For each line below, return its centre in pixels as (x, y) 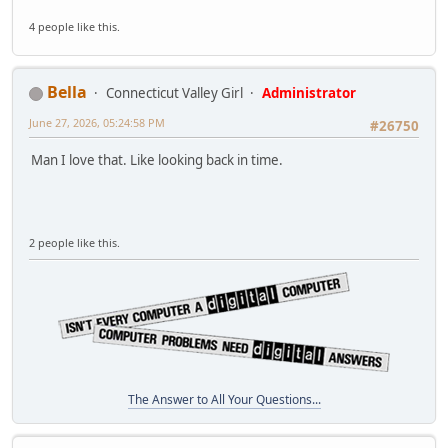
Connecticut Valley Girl (174, 92)
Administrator (309, 92)
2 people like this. (74, 242)
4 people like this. (74, 26)
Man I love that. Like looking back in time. (157, 160)
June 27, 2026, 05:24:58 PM (97, 122)
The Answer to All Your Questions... (224, 399)
